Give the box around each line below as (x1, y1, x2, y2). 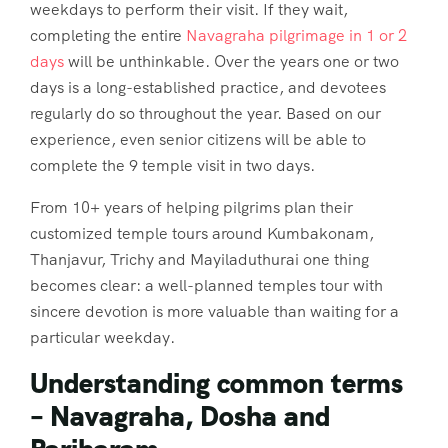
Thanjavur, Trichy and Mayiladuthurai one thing (30, 249, 369, 271)
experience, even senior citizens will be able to (30, 129, 366, 151)
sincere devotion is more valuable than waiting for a (30, 301, 399, 323)
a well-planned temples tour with (145, 275, 383, 297)
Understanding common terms (30, 365, 403, 402)
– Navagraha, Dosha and (30, 398, 330, 435)
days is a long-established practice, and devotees (30, 77, 386, 99)
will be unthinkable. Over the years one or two (64, 51, 399, 73)
